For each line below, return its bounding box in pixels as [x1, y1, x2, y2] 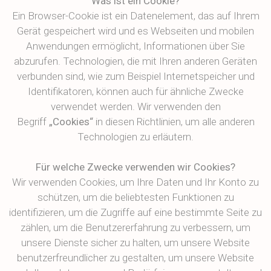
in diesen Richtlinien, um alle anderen [93, 116, 255, 128]
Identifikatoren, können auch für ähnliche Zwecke [27, 85, 244, 97]
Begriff [16, 116, 49, 128]
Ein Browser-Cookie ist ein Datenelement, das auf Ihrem [11, 10, 260, 22]
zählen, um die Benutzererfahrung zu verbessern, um [21, 221, 250, 233]
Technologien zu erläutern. [77, 131, 194, 143]
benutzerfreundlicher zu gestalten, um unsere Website [17, 252, 254, 264]
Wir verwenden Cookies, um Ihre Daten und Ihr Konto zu [12, 176, 259, 188]
